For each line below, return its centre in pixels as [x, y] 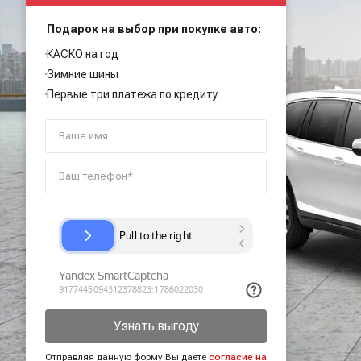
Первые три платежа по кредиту [132, 94]
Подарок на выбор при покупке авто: [154, 29]
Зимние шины [83, 74]
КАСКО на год [83, 54]
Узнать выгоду [156, 326]
